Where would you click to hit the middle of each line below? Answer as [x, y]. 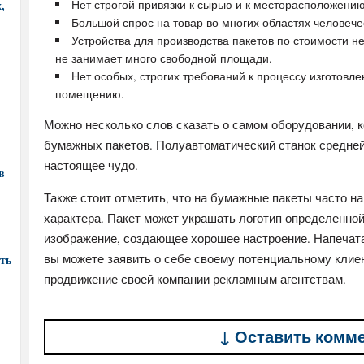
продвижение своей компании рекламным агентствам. [195, 279]
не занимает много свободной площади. [164, 58]
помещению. [90, 94]
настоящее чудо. [91, 165]
